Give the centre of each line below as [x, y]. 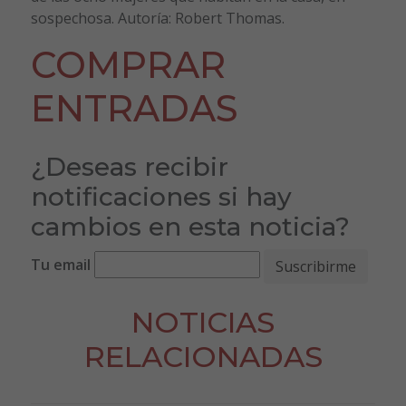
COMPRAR [128, 64]
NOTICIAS [203, 322]
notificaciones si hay [161, 196]
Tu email [60, 265]
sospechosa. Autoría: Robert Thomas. [157, 18]
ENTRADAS [134, 108]
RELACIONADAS [203, 356]
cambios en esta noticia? [190, 226]
